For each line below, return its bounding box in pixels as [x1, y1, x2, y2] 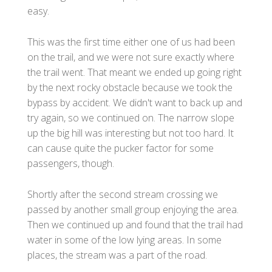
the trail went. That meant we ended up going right [27, 65, 242, 79]
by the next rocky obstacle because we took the [27, 80, 233, 94]
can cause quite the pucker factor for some [27, 141, 214, 155]
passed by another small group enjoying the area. [27, 202, 239, 216]
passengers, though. [27, 156, 114, 170]
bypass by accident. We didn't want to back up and [27, 95, 242, 109]
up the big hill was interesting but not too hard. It [27, 126, 234, 140]
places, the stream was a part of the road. [27, 248, 207, 262]
